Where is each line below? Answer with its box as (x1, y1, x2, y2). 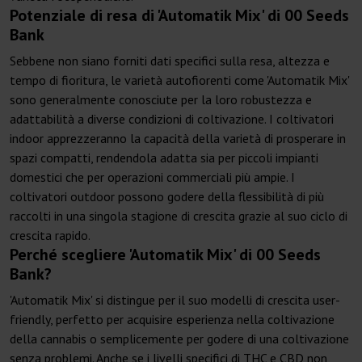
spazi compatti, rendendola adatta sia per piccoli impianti (10, 149, 318, 166)
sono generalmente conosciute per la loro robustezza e (10, 91, 312, 108)
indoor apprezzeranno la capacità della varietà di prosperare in (10, 130, 346, 147)
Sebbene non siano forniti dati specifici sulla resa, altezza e (10, 53, 330, 69)
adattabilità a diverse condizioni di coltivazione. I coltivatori (10, 111, 334, 128)
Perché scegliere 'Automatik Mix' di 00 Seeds (10, 244, 321, 266)
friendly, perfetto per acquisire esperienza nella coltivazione (10, 311, 335, 328)
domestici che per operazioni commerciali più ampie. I (10, 169, 295, 186)
